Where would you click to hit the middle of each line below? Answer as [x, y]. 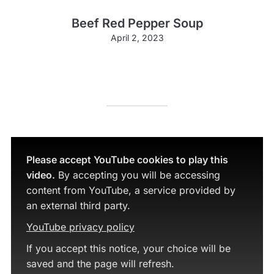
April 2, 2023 [137, 38]
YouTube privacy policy [80, 227]
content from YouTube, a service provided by [131, 190]
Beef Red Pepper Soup [137, 23]
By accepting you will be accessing [137, 175]
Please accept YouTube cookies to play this [127, 160]
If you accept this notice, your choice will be [128, 248]
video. [40, 175]
